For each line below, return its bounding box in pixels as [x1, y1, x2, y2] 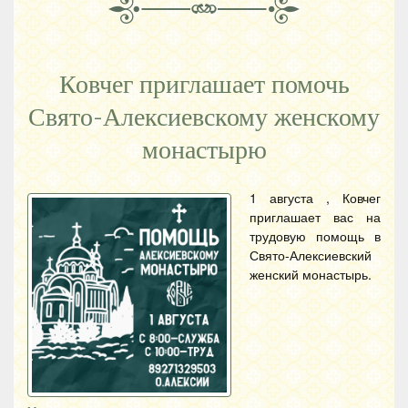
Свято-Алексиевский [250, 245, 372, 264]
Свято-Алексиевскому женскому [28, 102, 380, 132]
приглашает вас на [250, 207, 381, 226]
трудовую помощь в [250, 226, 381, 245]
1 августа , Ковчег [250, 188, 381, 207]
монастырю [141, 135, 267, 165]
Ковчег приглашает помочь [58, 69, 350, 99]
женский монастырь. [250, 264, 372, 283]
